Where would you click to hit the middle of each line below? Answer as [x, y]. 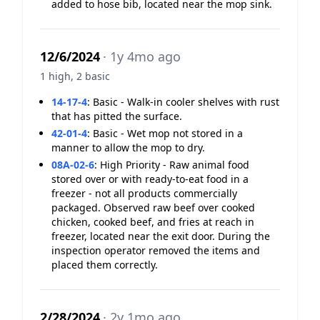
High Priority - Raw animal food [175, 165]
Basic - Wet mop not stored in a [168, 133]
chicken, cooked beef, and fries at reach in [153, 222]
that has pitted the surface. [117, 116]
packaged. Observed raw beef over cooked [153, 207]
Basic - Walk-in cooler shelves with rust [186, 102]
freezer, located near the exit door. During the [161, 236]
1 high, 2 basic [75, 76]
